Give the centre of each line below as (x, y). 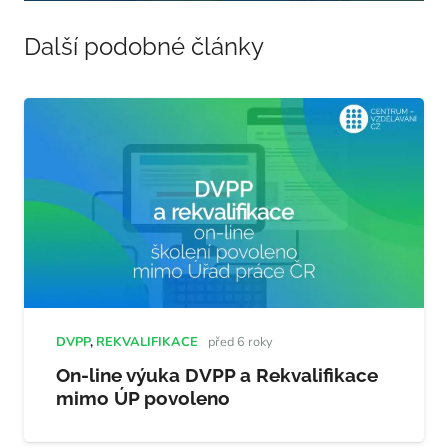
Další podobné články (144, 47)
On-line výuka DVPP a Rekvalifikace (217, 375)
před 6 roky (240, 342)
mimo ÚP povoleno (143, 398)
